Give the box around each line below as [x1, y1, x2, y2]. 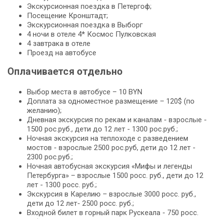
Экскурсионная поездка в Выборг [27, 20, 143, 29]
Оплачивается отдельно [7, 65, 123, 77]
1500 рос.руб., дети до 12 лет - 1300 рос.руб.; [27, 124, 178, 133]
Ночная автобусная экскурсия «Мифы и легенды [27, 161, 192, 171]
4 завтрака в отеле [27, 39, 90, 48]
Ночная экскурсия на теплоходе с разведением [27, 133, 188, 143]
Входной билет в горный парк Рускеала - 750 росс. [27, 208, 198, 217]
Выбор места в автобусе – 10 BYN [27, 87, 142, 96]
